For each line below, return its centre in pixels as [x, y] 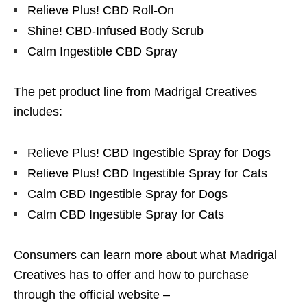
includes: [38, 112]
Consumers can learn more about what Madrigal [145, 255]
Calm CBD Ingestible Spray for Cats [126, 215]
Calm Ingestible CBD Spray [102, 52]
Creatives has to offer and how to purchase [131, 275]
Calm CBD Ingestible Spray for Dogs [127, 194]
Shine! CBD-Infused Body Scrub [115, 31]
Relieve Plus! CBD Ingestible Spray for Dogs [149, 153]
